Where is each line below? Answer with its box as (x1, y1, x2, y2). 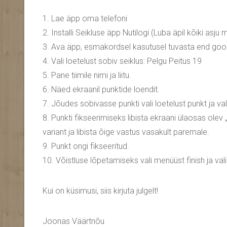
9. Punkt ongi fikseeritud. (43, 141, 129, 152)
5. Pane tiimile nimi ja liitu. (43, 70, 131, 81)
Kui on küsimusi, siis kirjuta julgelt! (43, 186, 158, 196)
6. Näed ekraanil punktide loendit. (43, 85, 160, 95)
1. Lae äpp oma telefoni (43, 14, 127, 24)
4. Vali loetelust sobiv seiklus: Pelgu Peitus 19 (43, 56, 202, 66)
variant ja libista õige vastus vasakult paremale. (43, 127, 209, 137)
